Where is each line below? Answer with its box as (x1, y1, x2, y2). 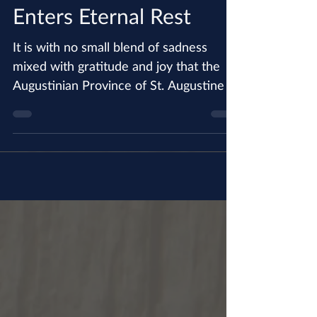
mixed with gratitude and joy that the (13, 92, 220, 108)
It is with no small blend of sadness (13, 73, 207, 88)
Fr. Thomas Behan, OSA (13, 7, 233, 33)
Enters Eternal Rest (13, 37, 191, 62)
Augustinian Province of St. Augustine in (13, 111, 238, 127)
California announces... (13, 130, 139, 146)
